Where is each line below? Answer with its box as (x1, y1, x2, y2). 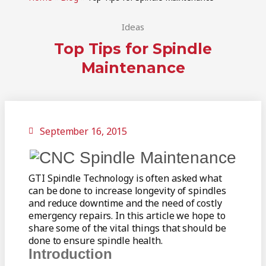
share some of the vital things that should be (28, 221, 226, 235)
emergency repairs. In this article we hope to (28, 209, 226, 223)
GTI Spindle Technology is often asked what (28, 172, 222, 185)
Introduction (28, 246, 112, 262)
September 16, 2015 (40, 125, 128, 138)
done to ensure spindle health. (28, 234, 163, 248)
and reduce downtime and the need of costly (28, 197, 222, 210)
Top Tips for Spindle (54, 40, 212, 58)
